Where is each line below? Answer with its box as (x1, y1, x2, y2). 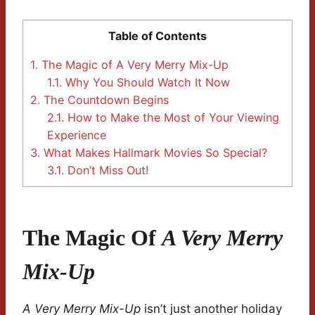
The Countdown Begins (40, 93, 169, 108)
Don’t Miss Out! (64, 163, 150, 178)
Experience (47, 128, 107, 143)
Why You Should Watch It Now (62, 75, 231, 90)
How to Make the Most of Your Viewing (64, 110, 280, 125)
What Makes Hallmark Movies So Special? (40, 146, 267, 160)
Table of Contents (108, 29, 207, 44)
